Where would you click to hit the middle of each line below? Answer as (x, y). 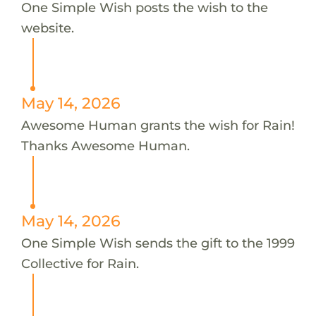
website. (47, 28)
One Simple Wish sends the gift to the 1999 (158, 243)
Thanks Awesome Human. (105, 145)
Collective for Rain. (80, 263)
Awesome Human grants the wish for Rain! (158, 125)
